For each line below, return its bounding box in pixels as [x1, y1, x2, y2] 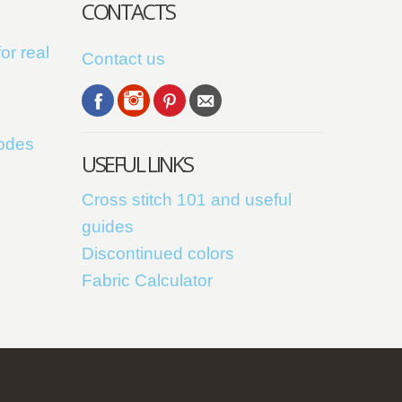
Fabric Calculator [82, 271, 213, 290]
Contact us [82, 49, 165, 68]
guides [82, 217, 134, 236]
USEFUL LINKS [82, 149, 193, 179]
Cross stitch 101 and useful [82, 190, 292, 209]
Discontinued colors [82, 244, 234, 263]
